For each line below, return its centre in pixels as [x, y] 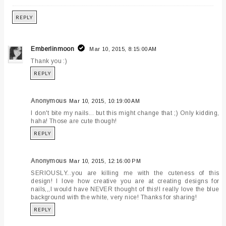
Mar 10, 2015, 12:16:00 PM [105, 161]
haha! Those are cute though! [74, 121]
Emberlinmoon [53, 49]
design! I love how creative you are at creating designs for [125, 181]
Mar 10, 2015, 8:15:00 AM [123, 49]
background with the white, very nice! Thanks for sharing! [114, 197]
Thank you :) [49, 61]
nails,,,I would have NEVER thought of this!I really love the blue [125, 189]
